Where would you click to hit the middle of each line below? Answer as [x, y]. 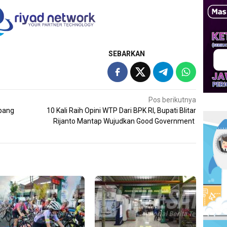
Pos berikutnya [173, 100]
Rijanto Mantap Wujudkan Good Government [125, 121]
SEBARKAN [127, 54]
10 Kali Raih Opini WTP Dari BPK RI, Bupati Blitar [122, 111]
